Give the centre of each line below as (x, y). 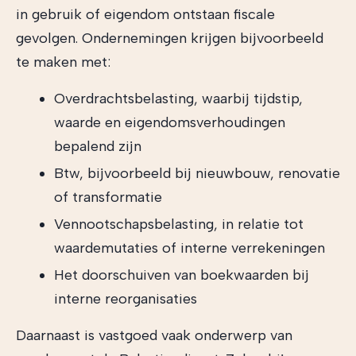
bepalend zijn (98, 146)
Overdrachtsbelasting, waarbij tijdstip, (178, 99)
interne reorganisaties (126, 299)
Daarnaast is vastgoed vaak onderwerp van (154, 335)
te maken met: (63, 62)
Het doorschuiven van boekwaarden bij (182, 275)
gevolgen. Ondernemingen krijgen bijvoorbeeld (170, 38)
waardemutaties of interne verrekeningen (190, 248)
